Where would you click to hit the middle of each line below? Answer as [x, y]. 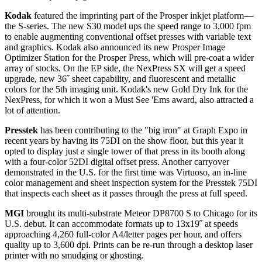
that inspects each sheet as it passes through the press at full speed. [126, 194]
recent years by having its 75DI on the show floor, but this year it [124, 141]
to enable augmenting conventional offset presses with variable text [128, 37]
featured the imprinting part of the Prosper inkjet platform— [142, 16]
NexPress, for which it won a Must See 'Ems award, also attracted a [129, 100]
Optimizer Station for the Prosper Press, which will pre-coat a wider [129, 58]
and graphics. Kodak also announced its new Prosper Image [115, 47]
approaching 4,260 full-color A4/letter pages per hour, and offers [123, 235]
